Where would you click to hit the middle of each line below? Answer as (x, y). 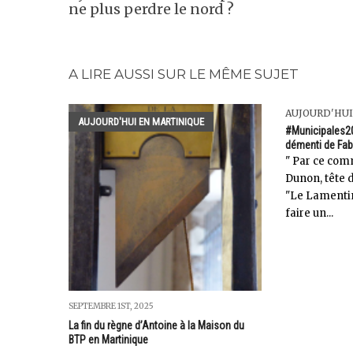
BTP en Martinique (108, 339)
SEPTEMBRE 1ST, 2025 (111, 306)
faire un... (309, 213)
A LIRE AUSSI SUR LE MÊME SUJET (184, 74)
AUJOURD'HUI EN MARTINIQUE (141, 122)
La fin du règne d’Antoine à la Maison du (156, 325)
